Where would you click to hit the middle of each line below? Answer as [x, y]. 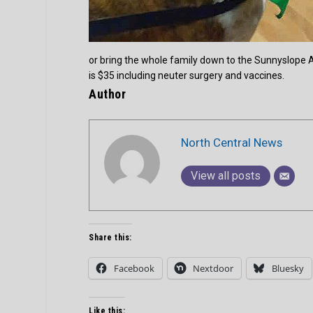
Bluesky [288, 269]
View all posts [226, 175]
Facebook [134, 269]
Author [108, 94]
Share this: [110, 238]
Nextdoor [213, 269]
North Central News [232, 142]
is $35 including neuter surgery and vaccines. [187, 76]
